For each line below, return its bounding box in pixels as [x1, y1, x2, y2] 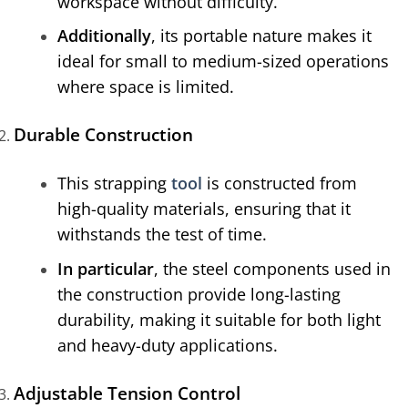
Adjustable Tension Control [14, 380, 240, 405]
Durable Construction [14, 122, 193, 148]
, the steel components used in [154, 257, 391, 280]
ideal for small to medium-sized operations [57, 50, 389, 73]
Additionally [57, 25, 151, 47]
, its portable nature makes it [151, 25, 372, 47]
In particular [57, 257, 154, 280]
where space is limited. [57, 76, 234, 98]
